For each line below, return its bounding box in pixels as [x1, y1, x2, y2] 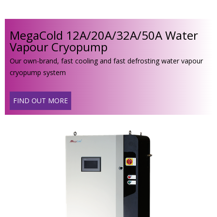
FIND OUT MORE [13, 96, 68, 106]
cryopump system [10, 67, 66, 77]
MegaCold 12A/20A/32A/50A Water [10, 27, 198, 43]
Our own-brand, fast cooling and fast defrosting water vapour [10, 56, 203, 65]
